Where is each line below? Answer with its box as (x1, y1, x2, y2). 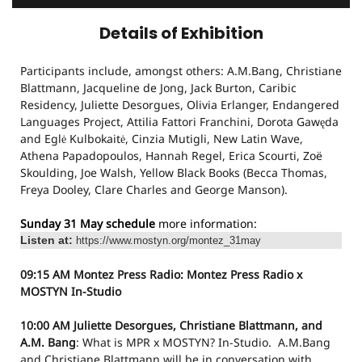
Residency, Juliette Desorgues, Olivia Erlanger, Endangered (20, 97, 339, 112)
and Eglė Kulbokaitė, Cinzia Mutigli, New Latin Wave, (20, 131, 303, 146)
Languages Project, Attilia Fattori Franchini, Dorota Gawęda (20, 114, 339, 129)
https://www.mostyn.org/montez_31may (76, 234, 261, 246)
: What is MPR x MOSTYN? (76, 335, 218, 350)
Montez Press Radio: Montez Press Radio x (74, 267, 302, 282)
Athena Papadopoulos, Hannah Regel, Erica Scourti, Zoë (20, 148, 322, 163)
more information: (158, 216, 257, 231)
